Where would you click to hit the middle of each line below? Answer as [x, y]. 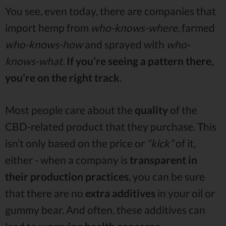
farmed [197, 27]
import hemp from [48, 27]
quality [151, 109]
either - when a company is [67, 159]
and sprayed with [125, 44]
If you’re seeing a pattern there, [140, 61]
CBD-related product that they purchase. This [111, 126]
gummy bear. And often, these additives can [105, 209]
